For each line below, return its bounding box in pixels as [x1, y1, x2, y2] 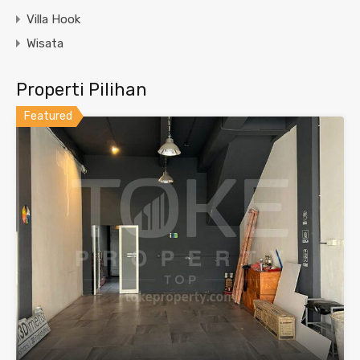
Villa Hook [27, 12, 80, 27]
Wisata [27, 36, 63, 51]
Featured [24, 109, 72, 124]
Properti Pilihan [16, 79, 147, 101]
